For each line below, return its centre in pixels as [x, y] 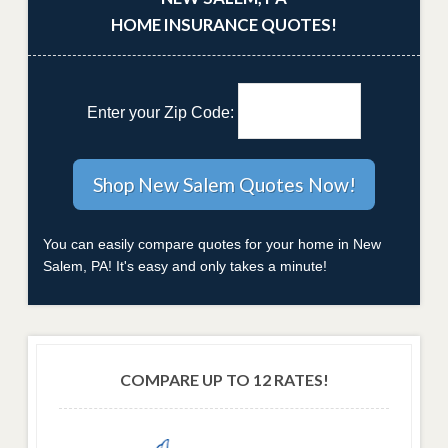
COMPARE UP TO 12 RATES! [224, 379]
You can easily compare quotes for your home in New [212, 244]
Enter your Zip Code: [162, 113]
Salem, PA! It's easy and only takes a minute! [185, 266]
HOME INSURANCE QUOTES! [224, 25]
